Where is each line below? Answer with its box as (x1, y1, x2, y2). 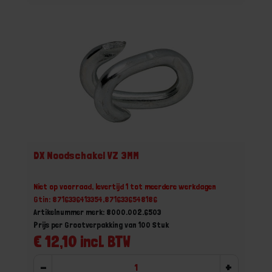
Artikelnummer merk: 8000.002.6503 (33, 207, 161, 217)
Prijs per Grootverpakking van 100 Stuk (33, 220, 169, 229)
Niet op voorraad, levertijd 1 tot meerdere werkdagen (33, 182, 216, 191)
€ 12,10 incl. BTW (33, 232, 131, 251)
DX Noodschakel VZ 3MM (33, 149, 139, 161)
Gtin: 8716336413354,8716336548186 (33, 194, 157, 204)
